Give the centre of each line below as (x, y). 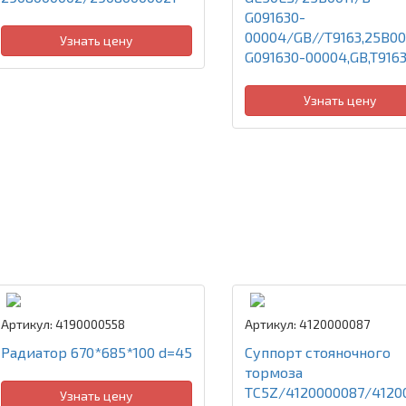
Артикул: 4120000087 (307, 324)
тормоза (273, 372)
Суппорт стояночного (317, 352)
